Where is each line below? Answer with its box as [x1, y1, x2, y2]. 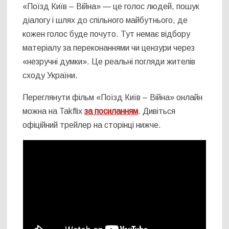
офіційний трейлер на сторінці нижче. [22, 121, 162, 130]
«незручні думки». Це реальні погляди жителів [22, 57, 196, 66]
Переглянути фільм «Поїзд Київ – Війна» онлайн [22, 93, 203, 102]
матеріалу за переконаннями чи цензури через [22, 43, 195, 53]
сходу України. [22, 71, 78, 80]
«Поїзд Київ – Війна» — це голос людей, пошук [22, 2, 200, 11]
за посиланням [84, 107, 139, 116]
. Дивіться [138, 107, 176, 116]
